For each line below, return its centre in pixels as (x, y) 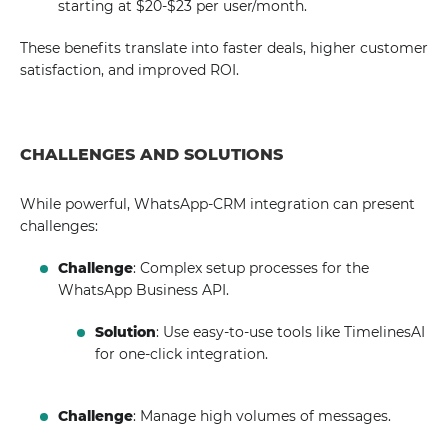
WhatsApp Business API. (144, 290)
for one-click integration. (181, 354)
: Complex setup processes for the (251, 268)
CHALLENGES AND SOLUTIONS (151, 154)
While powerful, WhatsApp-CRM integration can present (217, 204)
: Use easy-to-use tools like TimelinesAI (290, 332)
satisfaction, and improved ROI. (129, 70)
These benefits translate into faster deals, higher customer (224, 48)
